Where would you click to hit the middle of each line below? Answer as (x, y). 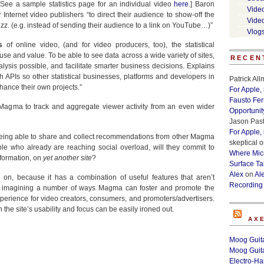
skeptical (243, 143)
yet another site (67, 158)
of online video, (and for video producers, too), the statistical (108, 45)
